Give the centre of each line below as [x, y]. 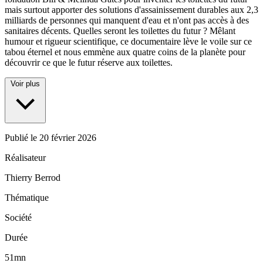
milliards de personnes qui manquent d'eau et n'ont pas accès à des [127, 21]
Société [18, 218]
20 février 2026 [68, 138]
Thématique [27, 198]
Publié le [22, 138]
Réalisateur [25, 158]
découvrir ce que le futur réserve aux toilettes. [89, 63]
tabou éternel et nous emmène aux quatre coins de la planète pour [125, 52]
